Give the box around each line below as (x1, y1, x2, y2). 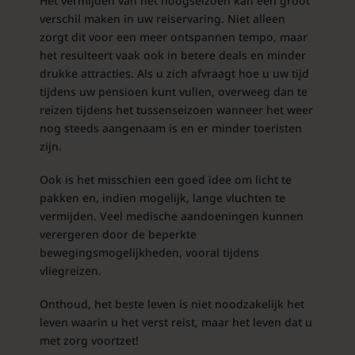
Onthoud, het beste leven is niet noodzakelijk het (39, 296, 304, 311)
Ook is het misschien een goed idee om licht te (39, 171, 292, 187)
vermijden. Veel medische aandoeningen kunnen (39, 208, 303, 223)
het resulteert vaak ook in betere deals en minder (39, 47, 306, 63)
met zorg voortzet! (39, 332, 139, 348)
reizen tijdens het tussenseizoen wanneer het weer (39, 101, 313, 117)
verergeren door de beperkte (39, 226, 197, 242)
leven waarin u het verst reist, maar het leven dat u (39, 314, 312, 330)
